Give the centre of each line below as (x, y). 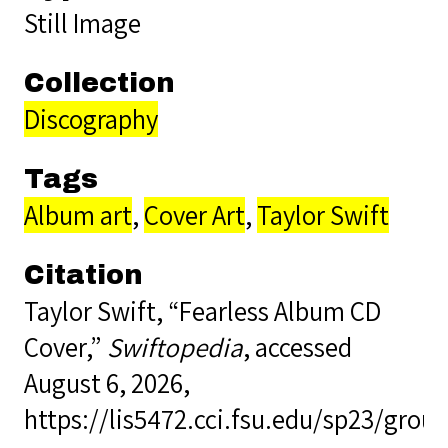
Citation (83, 274)
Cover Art (194, 214)
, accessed (297, 346)
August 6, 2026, (107, 382)
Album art (78, 214)
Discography (91, 118)
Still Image (82, 22)
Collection (99, 82)
